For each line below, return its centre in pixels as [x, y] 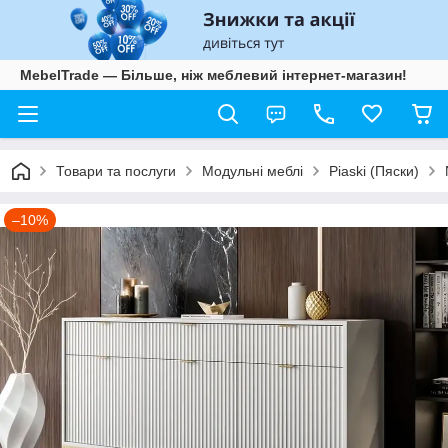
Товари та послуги [116, 171]
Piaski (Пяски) [374, 171]
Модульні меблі [252, 171]
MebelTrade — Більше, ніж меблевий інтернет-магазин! [213, 75]
